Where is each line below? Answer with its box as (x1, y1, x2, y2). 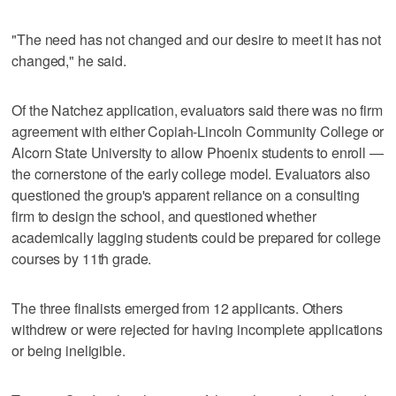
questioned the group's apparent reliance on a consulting (11, 184, 360, 205)
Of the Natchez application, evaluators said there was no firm (11, 99, 383, 120)
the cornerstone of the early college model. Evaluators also (11, 163, 371, 184)
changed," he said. (11, 49, 126, 71)
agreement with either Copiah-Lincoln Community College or (11, 120, 385, 141)
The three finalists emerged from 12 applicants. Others (11, 297, 343, 318)
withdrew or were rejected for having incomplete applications (11, 318, 383, 339)
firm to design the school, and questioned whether (11, 205, 316, 226)
